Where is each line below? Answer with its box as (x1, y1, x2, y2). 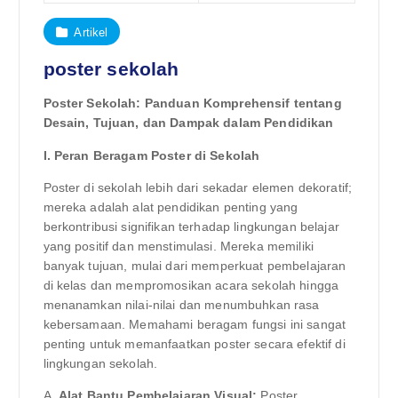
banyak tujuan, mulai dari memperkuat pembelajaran (43, 258, 346, 273)
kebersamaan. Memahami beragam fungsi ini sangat (43, 316, 346, 331)
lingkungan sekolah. (43, 355, 158, 370)
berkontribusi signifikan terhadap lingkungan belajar (43, 219, 339, 234)
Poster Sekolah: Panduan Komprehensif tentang (43, 96, 342, 111)
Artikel (74, 25, 108, 39)
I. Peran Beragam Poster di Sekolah (43, 147, 260, 163)
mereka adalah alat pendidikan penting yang (43, 199, 298, 214)
